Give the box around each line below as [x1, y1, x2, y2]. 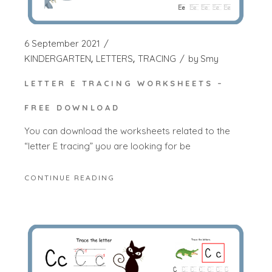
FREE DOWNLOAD [24, 102, 120, 112]
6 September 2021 [24, 37, 101, 49]
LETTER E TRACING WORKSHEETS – [24, 78, 224, 88]
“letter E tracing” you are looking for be [24, 140, 191, 152]
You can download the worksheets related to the [24, 125, 231, 137]
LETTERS [96, 52, 134, 64]
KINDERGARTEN [24, 52, 92, 64]
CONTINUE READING [24, 172, 115, 182]
